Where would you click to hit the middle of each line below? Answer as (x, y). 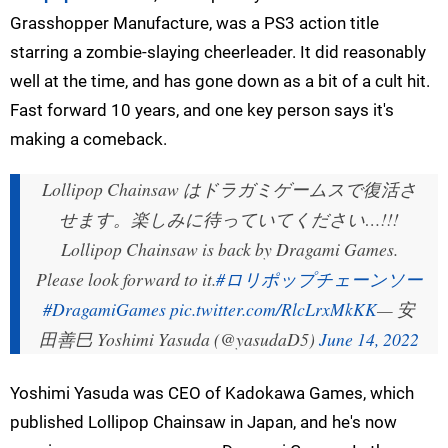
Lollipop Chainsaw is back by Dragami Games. (229, 248)
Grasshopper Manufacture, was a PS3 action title (194, 22)
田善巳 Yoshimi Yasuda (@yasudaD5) (179, 338)
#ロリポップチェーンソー (319, 278)
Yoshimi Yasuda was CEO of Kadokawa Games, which (212, 392)
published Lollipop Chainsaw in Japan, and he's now (203, 421)
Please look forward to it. (125, 278)
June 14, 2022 (369, 338)
